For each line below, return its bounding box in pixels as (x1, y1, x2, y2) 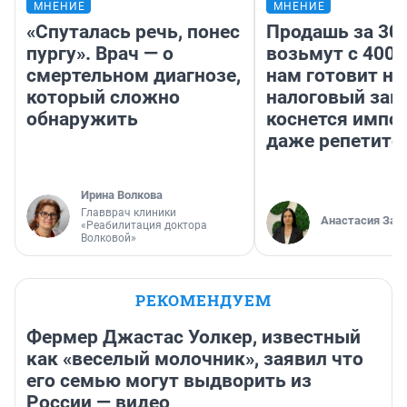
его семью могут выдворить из (26, 369, 312, 392)
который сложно (26, 85, 180, 108)
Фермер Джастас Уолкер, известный (26, 325, 361, 348)
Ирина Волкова (81, 187, 163, 202)
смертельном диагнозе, (26, 64, 241, 86)
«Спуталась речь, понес (26, 20, 240, 43)
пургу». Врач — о (26, 42, 174, 65)
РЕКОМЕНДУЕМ (135, 289, 272, 311)
